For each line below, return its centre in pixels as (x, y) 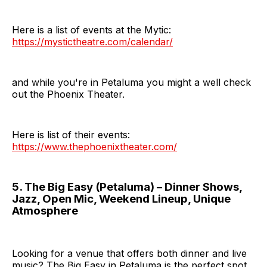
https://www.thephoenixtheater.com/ (94, 147)
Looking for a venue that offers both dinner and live (129, 253)
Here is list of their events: (71, 135)
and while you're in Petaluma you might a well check (131, 83)
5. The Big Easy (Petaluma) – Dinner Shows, (127, 187)
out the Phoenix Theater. (68, 94)
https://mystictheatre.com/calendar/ (92, 42)
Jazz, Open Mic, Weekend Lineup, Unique (121, 199)
